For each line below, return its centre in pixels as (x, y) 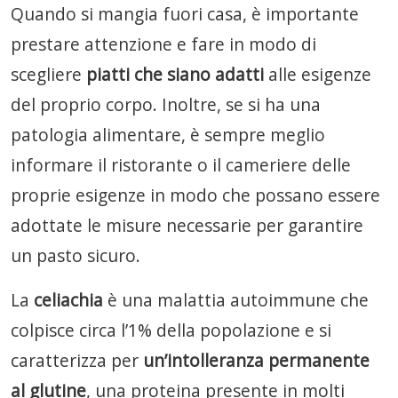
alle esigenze (318, 74)
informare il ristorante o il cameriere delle (181, 165)
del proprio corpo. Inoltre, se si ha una (166, 104)
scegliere (48, 74)
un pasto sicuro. (76, 255)
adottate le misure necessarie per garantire (187, 225)
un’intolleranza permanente (256, 360)
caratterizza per (77, 360)
